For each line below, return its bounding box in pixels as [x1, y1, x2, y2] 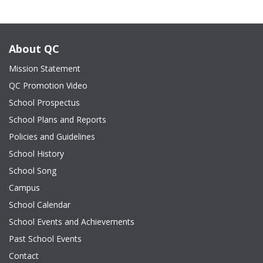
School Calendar [9, 199, 70, 210]
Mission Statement [9, 63, 80, 74]
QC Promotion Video [9, 80, 87, 91]
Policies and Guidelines [9, 131, 95, 142]
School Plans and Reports [9, 114, 106, 125]
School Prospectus [9, 97, 80, 108]
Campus [9, 182, 40, 193]
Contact [9, 250, 39, 261]
